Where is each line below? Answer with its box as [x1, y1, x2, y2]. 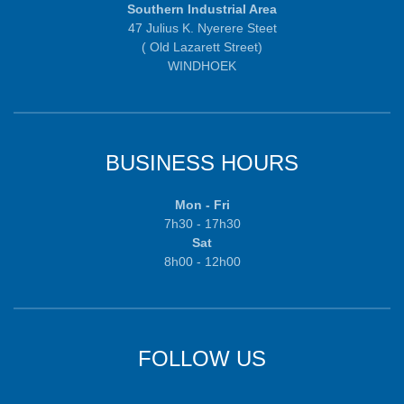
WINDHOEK [168, 59, 236, 74]
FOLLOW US [138, 346, 266, 372]
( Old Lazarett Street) [142, 40, 262, 55]
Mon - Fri [174, 197, 230, 213]
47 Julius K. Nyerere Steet [127, 21, 277, 36]
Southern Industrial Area [127, 2, 277, 17]
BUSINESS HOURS [106, 151, 298, 176]
